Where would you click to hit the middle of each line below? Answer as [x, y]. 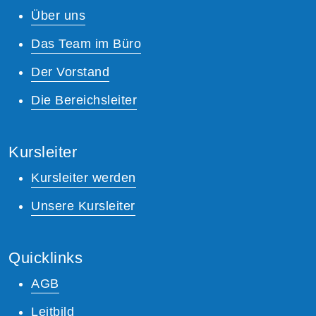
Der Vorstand [70, 72]
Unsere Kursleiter [83, 206]
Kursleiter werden [84, 177]
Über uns [58, 15]
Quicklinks [45, 257]
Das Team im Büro [86, 43]
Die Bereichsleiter [84, 100]
